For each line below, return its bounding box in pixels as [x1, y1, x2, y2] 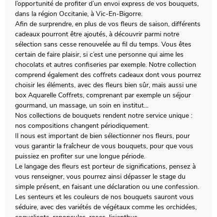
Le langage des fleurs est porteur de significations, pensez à [15, 161, 196, 171]
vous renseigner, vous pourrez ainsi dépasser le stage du [15, 171, 186, 181]
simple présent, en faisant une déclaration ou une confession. [15, 182, 200, 191]
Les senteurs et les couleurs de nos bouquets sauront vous [15, 192, 194, 201]
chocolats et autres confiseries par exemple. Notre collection [15, 60, 197, 69]
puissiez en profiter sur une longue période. [15, 151, 146, 161]
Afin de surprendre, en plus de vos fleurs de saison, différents [15, 19, 201, 29]
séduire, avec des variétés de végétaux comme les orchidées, [15, 202, 197, 212]
